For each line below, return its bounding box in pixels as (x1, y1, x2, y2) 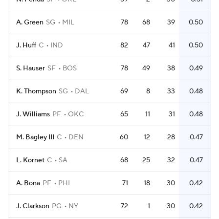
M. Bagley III (16, 133, 54, 142)
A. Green (16, 18, 44, 27)
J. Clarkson (16, 202, 49, 211)
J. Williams (16, 110, 50, 119)
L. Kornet (16, 156, 44, 165)
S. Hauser (16, 64, 45, 73)
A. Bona (16, 179, 40, 188)
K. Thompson (16, 87, 56, 96)
